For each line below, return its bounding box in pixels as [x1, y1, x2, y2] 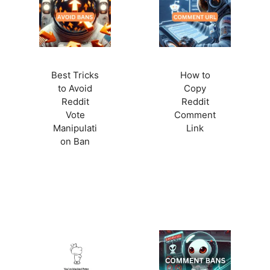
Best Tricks [51, 69, 99, 81]
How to [180, 69, 210, 81]
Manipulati [53, 122, 97, 134]
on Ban [60, 135, 90, 147]
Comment [174, 108, 216, 121]
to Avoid [58, 82, 92, 94]
